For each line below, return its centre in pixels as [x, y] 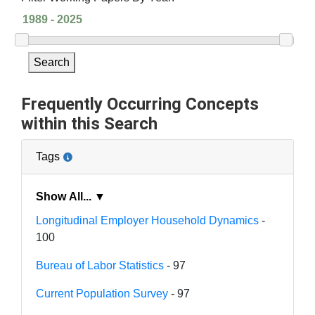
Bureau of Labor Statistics [100, 265]
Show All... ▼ [100, 196]
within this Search [89, 123]
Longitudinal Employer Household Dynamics [147, 220]
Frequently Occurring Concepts [140, 104]
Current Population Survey [102, 293]
